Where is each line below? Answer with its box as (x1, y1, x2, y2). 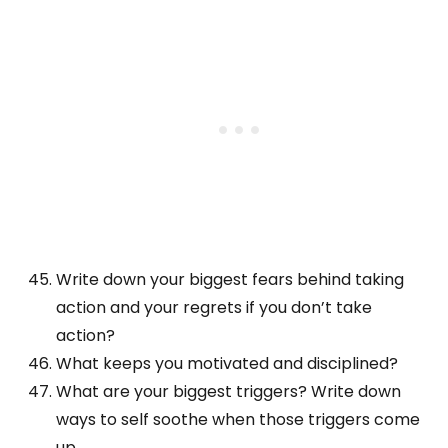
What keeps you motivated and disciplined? (56, 352, 398, 376)
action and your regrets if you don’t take (56, 296, 372, 320)
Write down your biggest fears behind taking (56, 268, 404, 292)
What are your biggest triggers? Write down (56, 380, 401, 404)
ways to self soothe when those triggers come (56, 408, 420, 432)
